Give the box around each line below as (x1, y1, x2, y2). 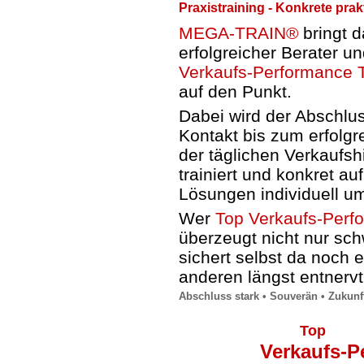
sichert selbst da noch (179, 248, 354, 266)
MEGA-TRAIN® (179, 24, 298, 42)
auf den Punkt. (179, 82, 292, 101)
